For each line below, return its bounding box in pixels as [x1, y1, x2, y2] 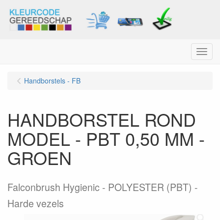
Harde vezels [7, 196, 64, 210]
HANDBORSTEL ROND [7, 107, 196, 132]
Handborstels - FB [24, 76, 81, 85]
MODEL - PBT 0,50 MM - [7, 126, 205, 151]
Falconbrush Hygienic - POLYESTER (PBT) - [7, 180, 198, 194]
